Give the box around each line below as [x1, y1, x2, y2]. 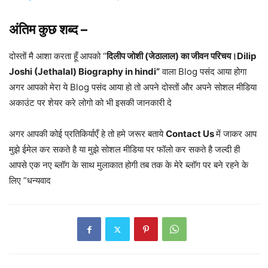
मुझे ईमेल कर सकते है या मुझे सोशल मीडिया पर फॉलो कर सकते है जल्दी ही [9, 144, 240, 156]
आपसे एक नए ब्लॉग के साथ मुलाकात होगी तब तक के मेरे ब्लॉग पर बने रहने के [9, 159, 248, 171]
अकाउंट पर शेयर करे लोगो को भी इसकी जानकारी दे [9, 97, 172, 109]
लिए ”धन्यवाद [9, 175, 51, 187]
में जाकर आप [216, 128, 257, 140]
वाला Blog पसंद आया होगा [160, 66, 246, 78]
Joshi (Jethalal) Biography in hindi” [9, 66, 160, 78]
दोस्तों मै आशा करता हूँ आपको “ [9, 50, 106, 62]
